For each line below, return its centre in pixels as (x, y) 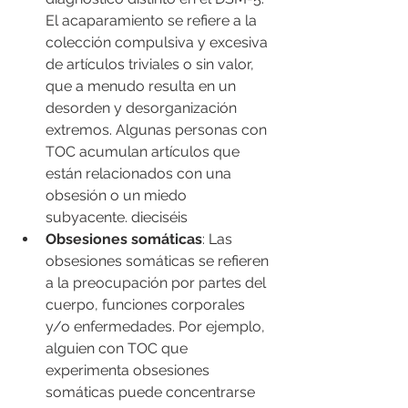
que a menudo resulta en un (143, 86)
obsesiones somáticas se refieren (159, 260)
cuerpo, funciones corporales (147, 304)
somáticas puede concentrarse (152, 392)
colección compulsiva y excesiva (158, 42)
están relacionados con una (140, 173)
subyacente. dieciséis (117, 217)
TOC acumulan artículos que (144, 151)
